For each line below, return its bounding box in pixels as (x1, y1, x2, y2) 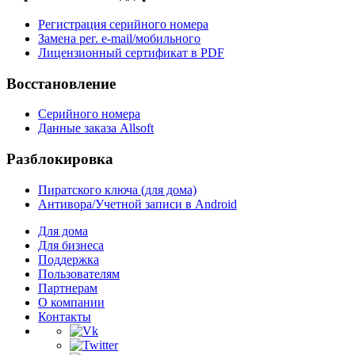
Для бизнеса (38, 238, 104, 252)
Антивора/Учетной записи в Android (38, 197, 237, 211)
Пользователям (38, 266, 120, 281)
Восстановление (6, 74, 116, 92)
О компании (38, 295, 105, 309)
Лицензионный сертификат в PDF (38, 45, 224, 59)
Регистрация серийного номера (38, 17, 208, 31)
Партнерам (38, 281, 97, 295)
